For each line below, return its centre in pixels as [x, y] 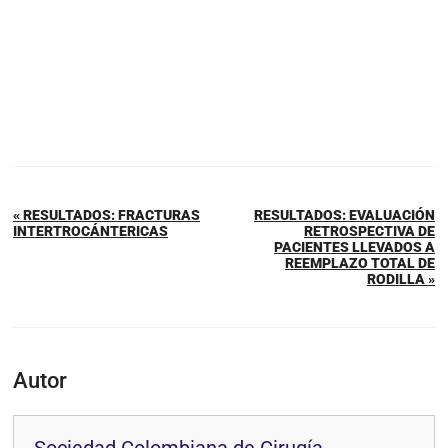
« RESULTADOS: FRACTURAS [106, 215]
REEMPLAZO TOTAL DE [360, 263]
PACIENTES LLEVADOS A [354, 247]
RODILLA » [401, 279]
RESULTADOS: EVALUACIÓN [344, 215]
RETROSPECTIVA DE [369, 231]
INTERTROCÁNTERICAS [90, 231]
